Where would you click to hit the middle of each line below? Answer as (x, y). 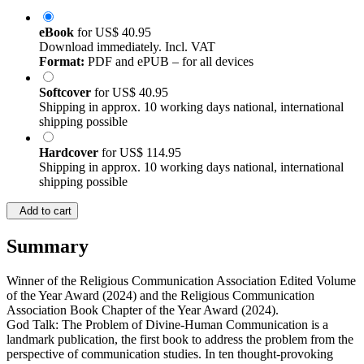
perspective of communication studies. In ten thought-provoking (170, 354)
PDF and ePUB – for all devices (169, 62)
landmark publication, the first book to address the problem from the (180, 340)
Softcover (67, 93)
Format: (62, 62)
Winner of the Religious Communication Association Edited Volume (181, 281)
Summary (48, 247)
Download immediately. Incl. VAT (127, 47)
